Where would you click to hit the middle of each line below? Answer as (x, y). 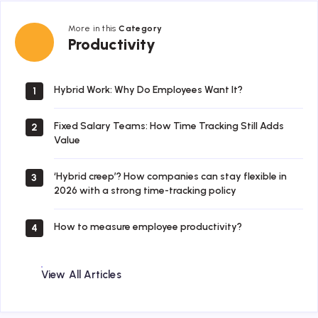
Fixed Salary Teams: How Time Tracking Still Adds (169, 126)
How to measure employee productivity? (148, 227)
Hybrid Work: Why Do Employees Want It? (148, 90)
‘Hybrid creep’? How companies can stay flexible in (170, 177)
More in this (94, 29)
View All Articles (81, 275)
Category (141, 29)
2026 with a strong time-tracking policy (145, 191)
